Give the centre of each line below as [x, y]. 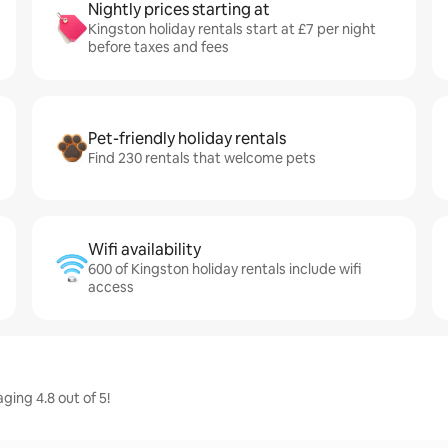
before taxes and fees [158, 47]
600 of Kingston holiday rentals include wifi [224, 269]
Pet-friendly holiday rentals [187, 138]
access [111, 287]
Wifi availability [144, 249]
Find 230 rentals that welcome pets [202, 158]
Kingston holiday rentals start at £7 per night [232, 29]
